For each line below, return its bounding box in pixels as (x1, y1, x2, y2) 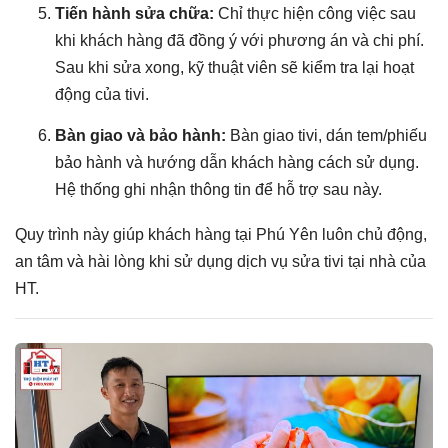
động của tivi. (55, 85, 149, 103)
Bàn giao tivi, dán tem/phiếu (226, 126, 427, 144)
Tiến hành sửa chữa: (55, 4, 214, 22)
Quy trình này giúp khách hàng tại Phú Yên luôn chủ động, (15, 225, 427, 243)
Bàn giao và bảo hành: (55, 126, 226, 144)
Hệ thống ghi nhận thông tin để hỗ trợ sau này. (55, 180, 382, 198)
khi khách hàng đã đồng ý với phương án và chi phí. (55, 31, 424, 49)
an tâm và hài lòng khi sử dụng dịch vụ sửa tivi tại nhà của (15, 252, 426, 270)
